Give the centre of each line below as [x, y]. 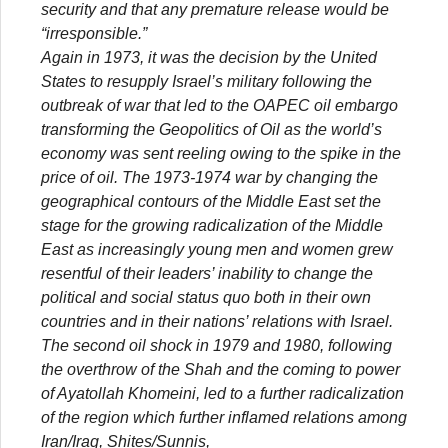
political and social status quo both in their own [206, 297]
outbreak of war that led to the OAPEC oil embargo [219, 105]
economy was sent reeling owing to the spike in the [221, 153]
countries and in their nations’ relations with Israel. [217, 321]
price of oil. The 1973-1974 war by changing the [209, 177]
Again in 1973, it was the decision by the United [209, 57]
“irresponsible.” [94, 33]
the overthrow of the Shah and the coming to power [220, 369]
